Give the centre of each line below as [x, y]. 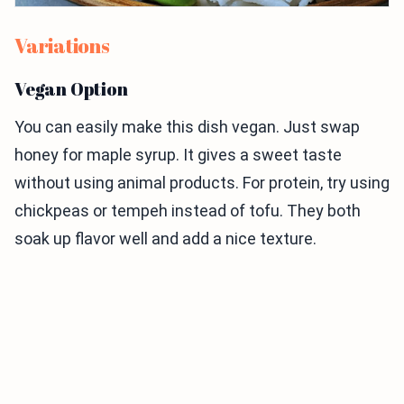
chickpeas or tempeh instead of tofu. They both [188, 211]
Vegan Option [71, 89]
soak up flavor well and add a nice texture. [165, 239]
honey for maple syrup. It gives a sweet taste [178, 155]
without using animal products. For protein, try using [202, 183]
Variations [62, 46]
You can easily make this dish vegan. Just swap [187, 127]
